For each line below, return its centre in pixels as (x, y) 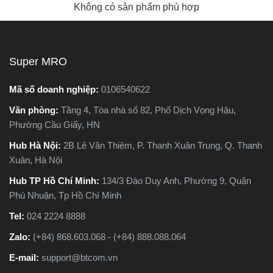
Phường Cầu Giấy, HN (55, 125)
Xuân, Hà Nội (36, 160)
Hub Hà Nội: (36, 145)
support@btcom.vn (80, 257)
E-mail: (25, 257)
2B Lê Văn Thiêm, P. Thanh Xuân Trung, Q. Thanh (163, 145)
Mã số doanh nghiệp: (55, 89)
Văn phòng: (35, 110)
